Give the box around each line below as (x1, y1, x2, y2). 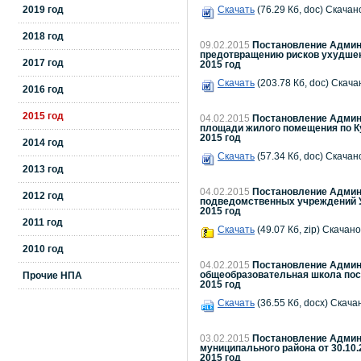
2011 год (23, 217, 63, 228)
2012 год (23, 190, 64, 201)
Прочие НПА (23, 270, 82, 281)
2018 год (23, 31, 64, 42)
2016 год (23, 84, 64, 95)
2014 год (23, 137, 64, 148)
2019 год (23, 4, 64, 15)
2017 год (23, 57, 64, 68)
